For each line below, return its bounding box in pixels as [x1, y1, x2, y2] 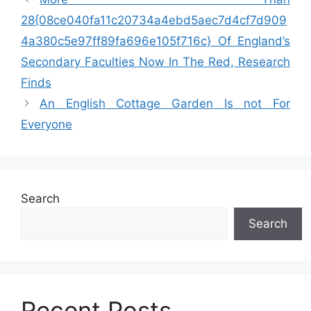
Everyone [21, 117, 72, 131]
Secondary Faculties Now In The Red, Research [21, 54, 290, 69]
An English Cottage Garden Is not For [40, 96, 290, 110]
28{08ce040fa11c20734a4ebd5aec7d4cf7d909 [21, 12, 287, 27]
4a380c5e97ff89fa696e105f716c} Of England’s [21, 33, 290, 48]
